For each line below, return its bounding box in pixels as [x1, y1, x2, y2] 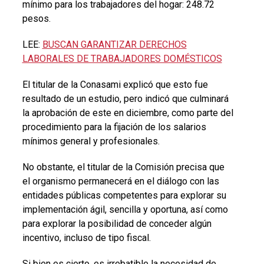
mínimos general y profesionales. [22, 135, 160, 147]
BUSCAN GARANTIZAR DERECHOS [42, 38, 187, 50]
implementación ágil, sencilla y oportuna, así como [22, 203, 228, 215]
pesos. [22, 12, 51, 24]
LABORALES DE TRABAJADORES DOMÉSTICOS [22, 52, 222, 64]
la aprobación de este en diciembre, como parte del [22, 107, 233, 118]
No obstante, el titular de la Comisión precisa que [22, 161, 225, 173]
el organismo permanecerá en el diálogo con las [22, 175, 219, 187]
